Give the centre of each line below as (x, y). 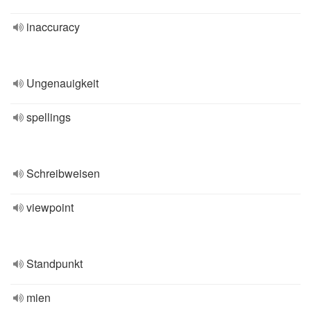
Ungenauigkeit (62, 83)
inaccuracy (53, 27)
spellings (49, 117)
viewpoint (50, 207)
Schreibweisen (63, 173)
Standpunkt (54, 263)
